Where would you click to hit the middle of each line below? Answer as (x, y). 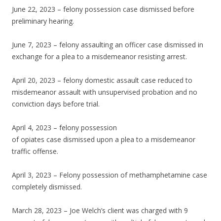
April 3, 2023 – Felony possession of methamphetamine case (110, 175)
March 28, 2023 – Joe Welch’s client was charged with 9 (100, 211)
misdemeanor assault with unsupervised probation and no (105, 92)
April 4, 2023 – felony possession (64, 128)
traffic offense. (35, 151)
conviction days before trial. (56, 104)
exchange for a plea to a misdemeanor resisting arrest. (99, 57)
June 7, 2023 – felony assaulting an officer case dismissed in (108, 45)
